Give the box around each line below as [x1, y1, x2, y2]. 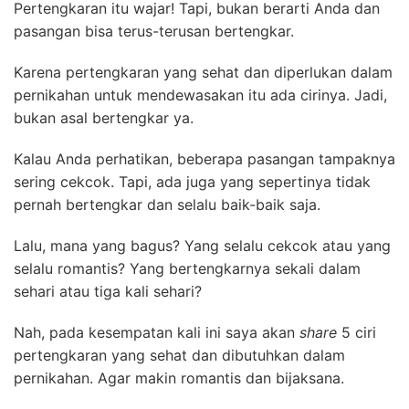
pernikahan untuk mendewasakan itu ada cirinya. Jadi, [14, 86, 387, 104]
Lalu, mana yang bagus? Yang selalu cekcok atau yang [14, 236, 391, 255]
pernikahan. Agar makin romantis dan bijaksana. [14, 369, 344, 387]
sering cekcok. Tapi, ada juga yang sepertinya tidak [14, 173, 371, 191]
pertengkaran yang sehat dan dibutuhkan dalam [14, 346, 345, 364]
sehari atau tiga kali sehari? [14, 282, 202, 300]
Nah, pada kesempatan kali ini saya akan [14, 323, 299, 341]
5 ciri [337, 323, 376, 341]
